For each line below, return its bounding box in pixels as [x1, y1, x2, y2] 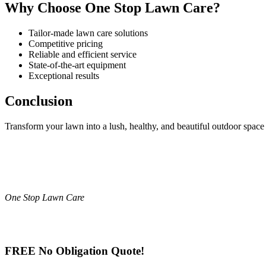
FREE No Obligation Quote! [5, 245, 144, 258]
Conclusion [5, 93, 72, 109]
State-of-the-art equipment [28, 59, 126, 70]
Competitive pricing [28, 38, 103, 49]
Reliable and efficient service [28, 49, 137, 59]
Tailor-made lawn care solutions [28, 27, 148, 38]
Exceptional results [28, 70, 99, 81]
